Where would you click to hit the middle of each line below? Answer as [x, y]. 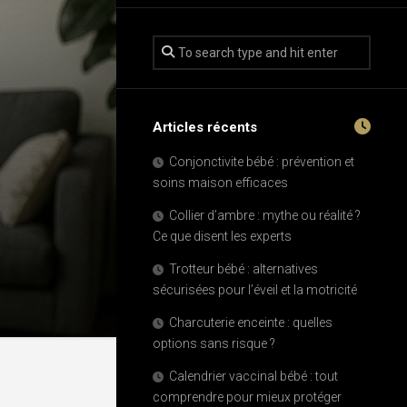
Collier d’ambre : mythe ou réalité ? [265, 215]
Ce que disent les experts [222, 236]
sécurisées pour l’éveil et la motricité [255, 290]
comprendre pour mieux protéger [247, 397]
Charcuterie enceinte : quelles [251, 323]
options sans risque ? [214, 343]
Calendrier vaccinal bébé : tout [253, 376]
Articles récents [205, 127]
